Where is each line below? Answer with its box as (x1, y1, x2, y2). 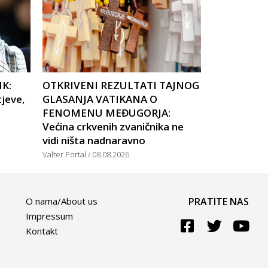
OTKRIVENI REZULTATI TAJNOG (42, 78, 199, 93)
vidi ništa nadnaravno (42, 133, 145, 148)
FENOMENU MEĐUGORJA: (42, 106, 170, 120)
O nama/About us (26, 195, 98, 208)
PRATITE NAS (188, 195, 249, 209)
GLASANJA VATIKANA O (42, 92, 157, 106)
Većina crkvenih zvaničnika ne (42, 120, 184, 134)
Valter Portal (42, 149, 88, 160)
